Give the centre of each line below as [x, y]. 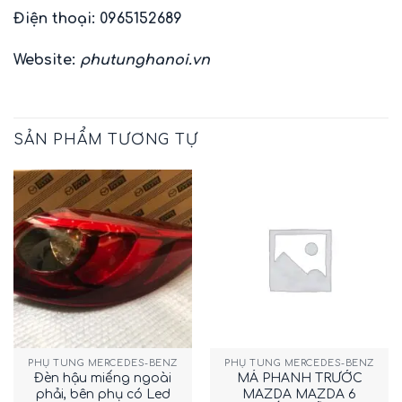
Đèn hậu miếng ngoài [103, 379]
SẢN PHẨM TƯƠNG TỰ [106, 140]
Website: [47, 61]
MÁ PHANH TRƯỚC [299, 379]
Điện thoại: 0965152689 [98, 19]
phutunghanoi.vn [145, 61]
